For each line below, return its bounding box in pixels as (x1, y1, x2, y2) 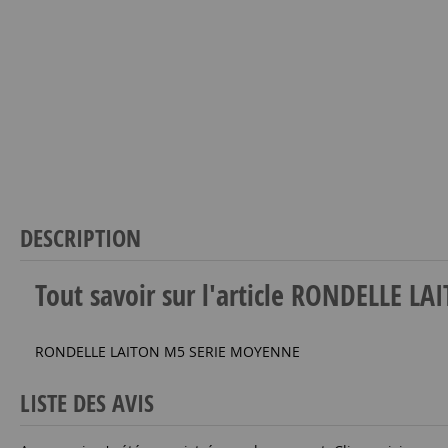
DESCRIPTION (20, 222, 141, 254)
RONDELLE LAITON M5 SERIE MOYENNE (35, 342, 300, 361)
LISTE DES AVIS (20, 387, 154, 419)
